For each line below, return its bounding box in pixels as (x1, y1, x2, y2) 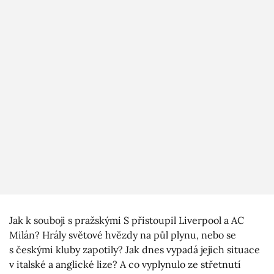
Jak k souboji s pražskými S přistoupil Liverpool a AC (9, 214, 244, 227)
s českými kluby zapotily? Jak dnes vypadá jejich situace (9, 243, 260, 256)
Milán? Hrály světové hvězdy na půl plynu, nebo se (9, 229, 236, 242)
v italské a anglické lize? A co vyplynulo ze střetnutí (9, 258, 241, 271)
